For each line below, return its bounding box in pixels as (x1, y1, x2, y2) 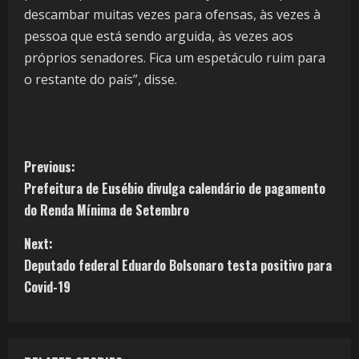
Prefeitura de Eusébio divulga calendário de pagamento (24, 179, 325, 199)
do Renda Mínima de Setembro (24, 200, 189, 220)
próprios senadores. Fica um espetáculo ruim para (24, 49, 325, 67)
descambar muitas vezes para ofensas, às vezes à (24, 6, 321, 24)
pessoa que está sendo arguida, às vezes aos (24, 27, 293, 46)
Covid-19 (24, 277, 71, 297)
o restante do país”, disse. (24, 71, 177, 89)
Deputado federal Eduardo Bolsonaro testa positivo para (24, 256, 332, 276)
